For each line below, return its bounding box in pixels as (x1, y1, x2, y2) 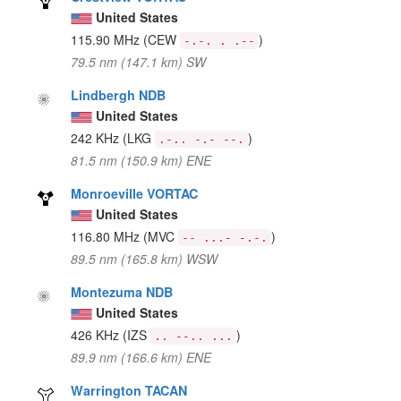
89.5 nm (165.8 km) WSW (71, 249, 218, 268)
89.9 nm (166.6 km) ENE (71, 347, 212, 366)
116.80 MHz (71, 226, 144, 245)
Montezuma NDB (71, 282, 174, 301)
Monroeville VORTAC (71, 183, 199, 202)
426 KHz (71, 325, 124, 344)
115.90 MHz (71, 30, 144, 48)
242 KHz (71, 128, 124, 147)
